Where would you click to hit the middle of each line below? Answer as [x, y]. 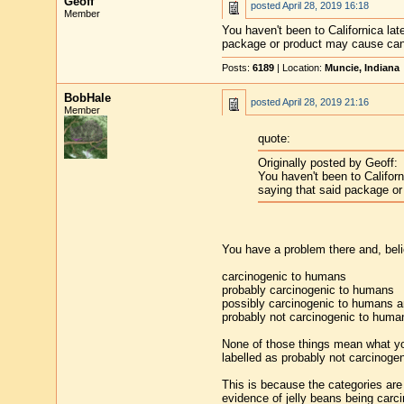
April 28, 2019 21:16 [325, 102]
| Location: [299, 68]
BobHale [87, 98]
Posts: [237, 68]
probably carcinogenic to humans [308, 289]
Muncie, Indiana [362, 68]
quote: [274, 139]
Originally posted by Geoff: [327, 163]
